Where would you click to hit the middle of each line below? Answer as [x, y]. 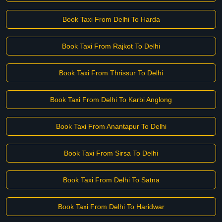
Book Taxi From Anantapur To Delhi [111, 126]
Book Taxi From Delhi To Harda [111, 19]
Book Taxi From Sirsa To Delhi [111, 153]
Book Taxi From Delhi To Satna [111, 180]
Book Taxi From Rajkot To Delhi [111, 46]
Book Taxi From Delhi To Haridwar [111, 207]
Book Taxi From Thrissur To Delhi [111, 73]
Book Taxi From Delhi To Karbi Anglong [111, 100]
